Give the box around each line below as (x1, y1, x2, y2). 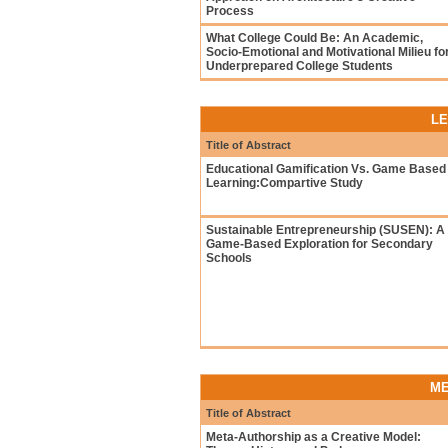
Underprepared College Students (206, 59, 393, 73)
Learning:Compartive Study (206, 176, 363, 190)
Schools (206, 251, 252, 265)
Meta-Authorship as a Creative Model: (206, 430, 421, 444)
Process (206, 4, 254, 18)
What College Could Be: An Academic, (206, 31, 423, 45)
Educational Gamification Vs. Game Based (206, 162, 446, 176)
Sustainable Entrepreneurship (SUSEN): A (206, 223, 445, 237)
